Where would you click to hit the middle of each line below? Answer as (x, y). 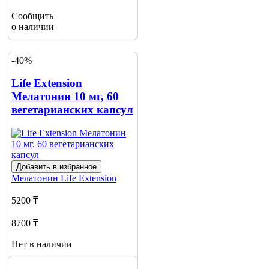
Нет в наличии (42, 244)
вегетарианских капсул (72, 110)
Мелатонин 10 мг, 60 (65, 97)
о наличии (33, 27)
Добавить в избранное (56, 167)
